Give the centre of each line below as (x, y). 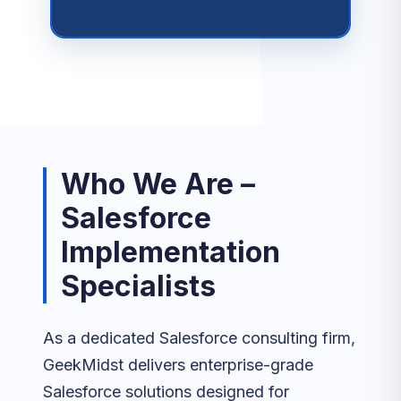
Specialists (138, 286)
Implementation (171, 252)
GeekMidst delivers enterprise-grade (178, 365)
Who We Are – (158, 184)
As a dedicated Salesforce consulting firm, (199, 338)
